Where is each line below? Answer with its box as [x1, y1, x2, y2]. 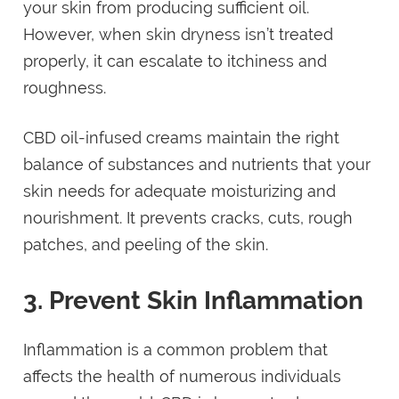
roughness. [23, 77, 107, 97]
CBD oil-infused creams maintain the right [23, 128, 340, 148]
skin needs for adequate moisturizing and [23, 182, 337, 201]
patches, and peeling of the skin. [23, 235, 269, 255]
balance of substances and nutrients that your [23, 155, 371, 175]
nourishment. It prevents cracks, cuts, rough [23, 208, 354, 228]
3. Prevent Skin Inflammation [23, 286, 364, 316]
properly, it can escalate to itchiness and [23, 51, 328, 70]
